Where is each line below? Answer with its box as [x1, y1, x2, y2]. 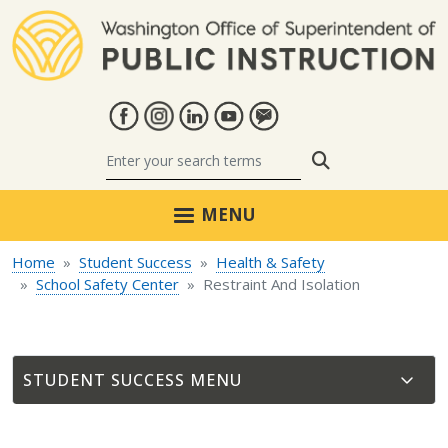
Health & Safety [216, 252, 325, 273]
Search [329, 147, 387, 172]
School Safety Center [36, 274, 179, 295]
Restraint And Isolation [203, 274, 360, 295]
